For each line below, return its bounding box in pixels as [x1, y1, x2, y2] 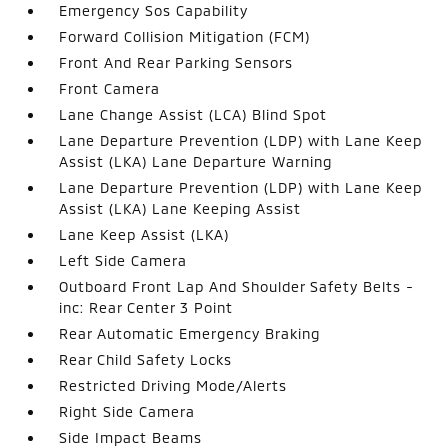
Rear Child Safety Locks [59, 351, 233, 368]
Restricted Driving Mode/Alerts [59, 377, 288, 394]
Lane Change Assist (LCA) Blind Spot [59, 106, 328, 123]
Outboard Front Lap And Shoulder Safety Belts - [59, 278, 415, 295]
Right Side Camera [59, 403, 196, 420]
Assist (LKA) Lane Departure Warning [59, 153, 333, 170]
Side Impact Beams [59, 429, 203, 446]
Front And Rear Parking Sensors [59, 54, 294, 71]
